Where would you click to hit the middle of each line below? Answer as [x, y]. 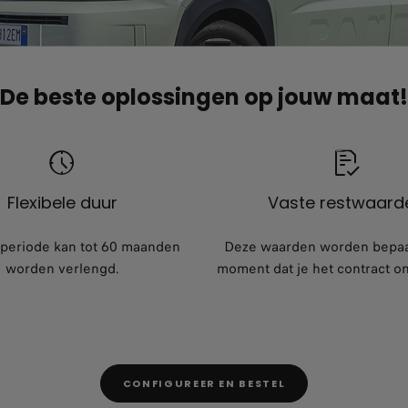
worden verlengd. [62, 268]
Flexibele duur [62, 202]
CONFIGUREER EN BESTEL [204, 384]
